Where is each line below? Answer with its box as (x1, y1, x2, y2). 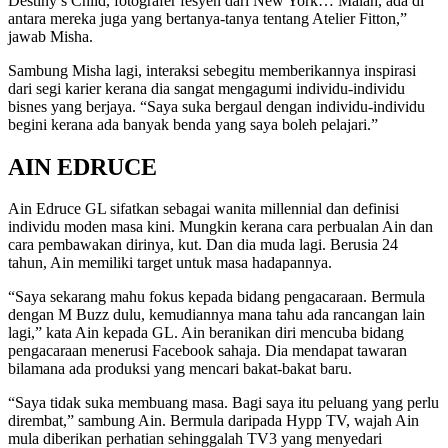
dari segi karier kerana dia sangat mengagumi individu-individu (8, 79, 405, 97)
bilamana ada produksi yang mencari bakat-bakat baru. (8, 360, 352, 378)
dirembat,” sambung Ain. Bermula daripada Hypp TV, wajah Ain (8, 412, 419, 430)
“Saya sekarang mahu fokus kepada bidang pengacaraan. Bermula (8, 288, 425, 306)
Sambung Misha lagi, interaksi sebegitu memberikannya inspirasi (8, 61, 416, 79)
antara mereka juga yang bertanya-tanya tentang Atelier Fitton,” (8, 9, 407, 27)
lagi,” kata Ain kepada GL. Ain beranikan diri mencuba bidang (8, 324, 404, 342)
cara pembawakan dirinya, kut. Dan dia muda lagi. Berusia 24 (8, 236, 398, 254)
